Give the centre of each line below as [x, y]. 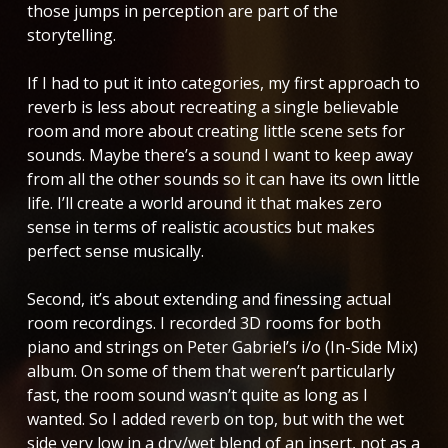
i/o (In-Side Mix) [359, 346]
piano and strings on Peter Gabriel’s [163, 346]
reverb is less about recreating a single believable [212, 106]
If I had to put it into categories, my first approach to [223, 82]
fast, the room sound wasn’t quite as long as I [197, 394]
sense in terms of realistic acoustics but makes [200, 226]
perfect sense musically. [115, 250]
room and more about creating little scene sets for [215, 130]
